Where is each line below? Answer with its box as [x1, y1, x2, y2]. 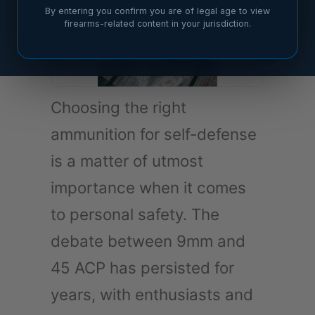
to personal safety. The [51, 204, 219, 224]
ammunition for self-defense [51, 124, 257, 143]
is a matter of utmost [51, 150, 203, 170]
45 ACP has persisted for [51, 257, 234, 277]
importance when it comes [51, 177, 246, 197]
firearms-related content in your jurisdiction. [64, 18, 251, 29]
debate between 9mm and [51, 231, 245, 250]
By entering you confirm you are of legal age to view [45, 6, 270, 16]
